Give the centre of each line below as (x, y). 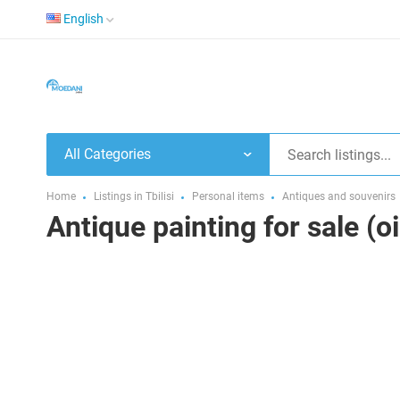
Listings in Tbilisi (134, 196)
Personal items (228, 196)
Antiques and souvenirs (339, 196)
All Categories (108, 154)
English (83, 19)
